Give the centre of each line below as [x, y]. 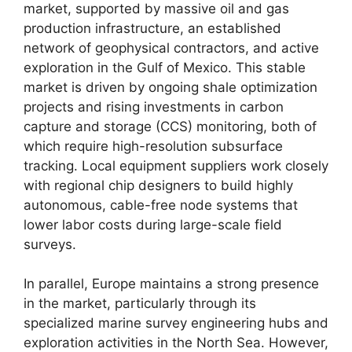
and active [284, 48]
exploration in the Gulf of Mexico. [128, 67]
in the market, [67, 303]
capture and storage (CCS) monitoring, [145, 126]
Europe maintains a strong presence [203, 284]
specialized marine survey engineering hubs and [176, 323]
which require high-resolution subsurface [153, 146]
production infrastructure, [104, 28]
